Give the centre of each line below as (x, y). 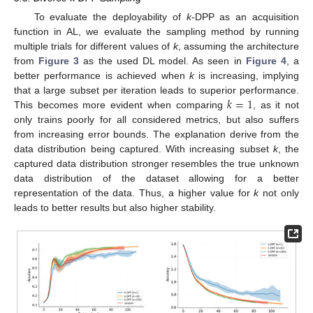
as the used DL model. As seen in (162, 60)
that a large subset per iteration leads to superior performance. (156, 90)
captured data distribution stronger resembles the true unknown (156, 163)
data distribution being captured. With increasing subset (144, 148)
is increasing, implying (246, 75)
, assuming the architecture (239, 46)
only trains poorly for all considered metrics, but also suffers (156, 119)
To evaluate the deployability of (110, 16)
